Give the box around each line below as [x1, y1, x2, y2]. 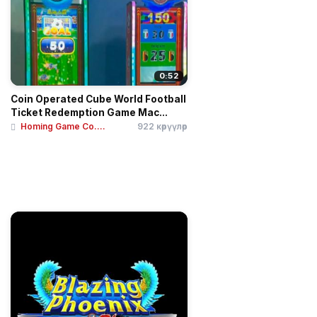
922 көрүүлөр [137, 120, 188, 132]
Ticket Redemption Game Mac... [11, 106, 168, 118]
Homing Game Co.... [21, 120, 105, 132]
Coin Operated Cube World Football [11, 93, 186, 105]
